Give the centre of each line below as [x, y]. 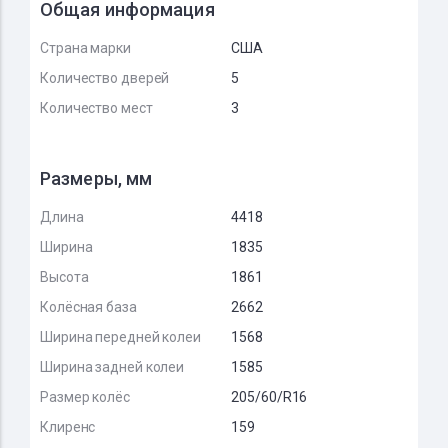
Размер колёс [85, 397]
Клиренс [68, 427]
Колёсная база [88, 307]
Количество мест [96, 108]
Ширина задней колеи [112, 367]
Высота [64, 277]
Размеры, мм [96, 178]
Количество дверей [105, 78]
